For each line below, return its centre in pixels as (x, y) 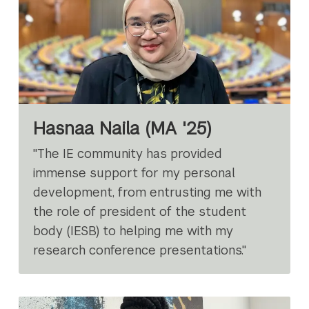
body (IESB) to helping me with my (133, 230)
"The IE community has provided (128, 153)
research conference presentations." (140, 250)
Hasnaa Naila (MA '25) (123, 129)
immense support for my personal (134, 172)
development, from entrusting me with (148, 192)
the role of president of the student (140, 211)
